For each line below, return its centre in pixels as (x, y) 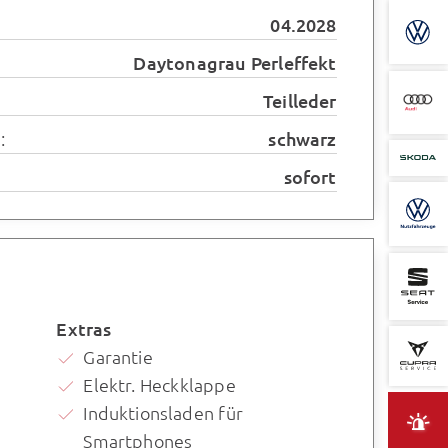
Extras (84, 329)
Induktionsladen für (163, 413)
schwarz (302, 139)
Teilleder (299, 101)
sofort (310, 177)
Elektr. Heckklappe (159, 385)
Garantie (118, 357)
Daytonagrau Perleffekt (235, 63)
